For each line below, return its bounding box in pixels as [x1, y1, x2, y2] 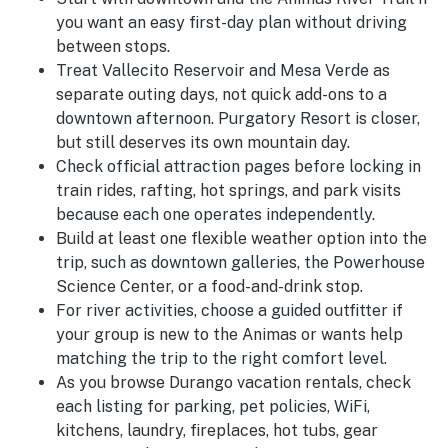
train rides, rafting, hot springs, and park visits [56, 181, 401, 201]
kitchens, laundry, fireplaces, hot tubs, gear [56, 421, 378, 441]
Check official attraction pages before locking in [56, 157, 421, 177]
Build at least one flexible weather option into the [56, 229, 427, 249]
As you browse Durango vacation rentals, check [56, 373, 411, 393]
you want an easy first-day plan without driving [56, 13, 407, 33]
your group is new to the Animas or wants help [56, 325, 403, 345]
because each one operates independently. [56, 205, 375, 225]
